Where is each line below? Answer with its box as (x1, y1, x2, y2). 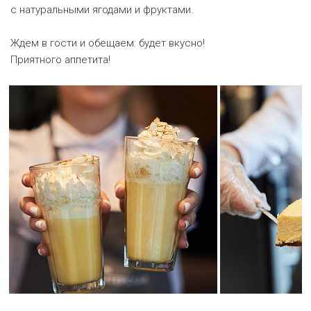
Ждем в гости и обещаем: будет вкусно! (10, 37, 205, 49)
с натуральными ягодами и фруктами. (10, 3, 194, 16)
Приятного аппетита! (10, 53, 110, 66)
